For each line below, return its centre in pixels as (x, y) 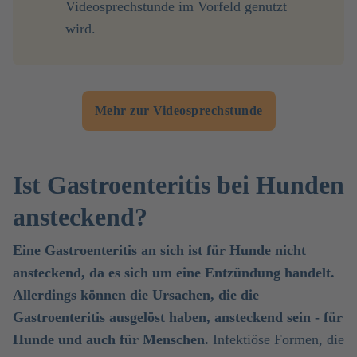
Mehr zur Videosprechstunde (178, 110)
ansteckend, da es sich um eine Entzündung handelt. (174, 273)
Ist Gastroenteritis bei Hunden (178, 185)
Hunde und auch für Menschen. (113, 339)
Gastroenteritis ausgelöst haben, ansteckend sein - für (178, 317)
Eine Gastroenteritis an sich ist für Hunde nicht (159, 250)
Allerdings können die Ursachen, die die (136, 295)
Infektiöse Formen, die (279, 339)
